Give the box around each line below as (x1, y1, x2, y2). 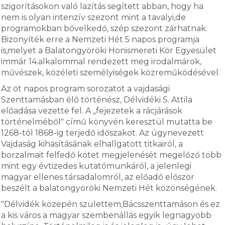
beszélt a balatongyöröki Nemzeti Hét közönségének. (1, 183, 217, 193)
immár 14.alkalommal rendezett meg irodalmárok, (1, 57, 202, 66)
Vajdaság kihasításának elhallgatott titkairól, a (1, 139, 183, 149)
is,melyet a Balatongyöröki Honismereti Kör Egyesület (1, 46, 217, 55)
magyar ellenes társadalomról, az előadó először (1, 172, 195, 182)
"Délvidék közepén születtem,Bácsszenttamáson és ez (1, 199, 220, 209)
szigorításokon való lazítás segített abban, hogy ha (1, 2, 204, 11)
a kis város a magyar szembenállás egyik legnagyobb (1, 210, 212, 220)
